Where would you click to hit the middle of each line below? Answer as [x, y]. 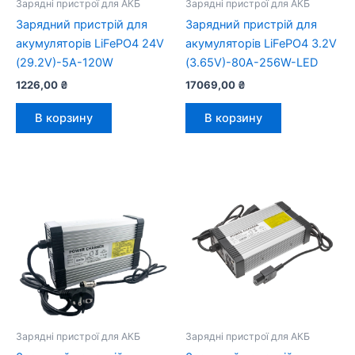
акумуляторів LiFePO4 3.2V [261, 44]
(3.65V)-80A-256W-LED [252, 63]
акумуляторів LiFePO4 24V [90, 44]
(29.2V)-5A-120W [65, 63]
